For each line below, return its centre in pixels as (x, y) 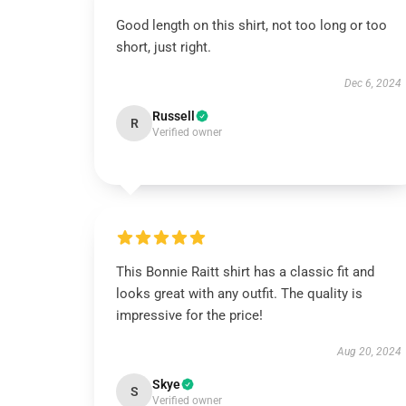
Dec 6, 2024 (372, 83)
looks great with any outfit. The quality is (239, 294)
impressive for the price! (189, 315)
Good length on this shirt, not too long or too (251, 25)
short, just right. (164, 47)
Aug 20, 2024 (369, 352)
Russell (174, 116)
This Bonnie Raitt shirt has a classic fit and (245, 272)
